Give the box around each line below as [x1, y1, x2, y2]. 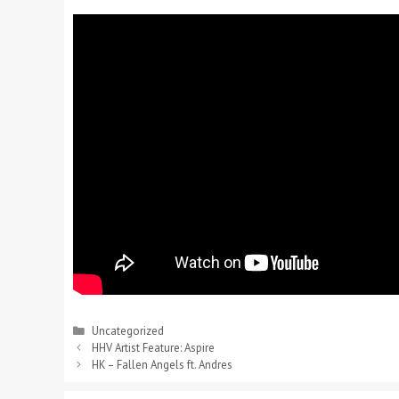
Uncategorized [91, 323, 164, 339]
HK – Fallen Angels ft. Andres [91, 357, 232, 373]
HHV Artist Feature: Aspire [91, 340, 215, 356]
